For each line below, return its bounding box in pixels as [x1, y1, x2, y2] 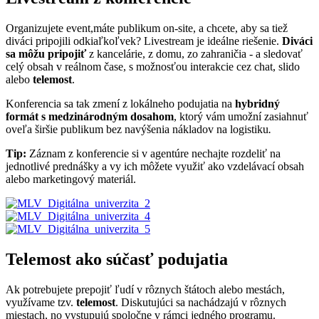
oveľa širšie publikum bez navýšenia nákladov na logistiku [6, 123, 268, 136]
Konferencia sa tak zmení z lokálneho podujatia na [6, 98, 235, 110]
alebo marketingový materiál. [6, 173, 136, 186]
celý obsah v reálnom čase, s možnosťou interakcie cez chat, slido [6, 61, 300, 73]
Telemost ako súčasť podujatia [6, 249, 228, 268]
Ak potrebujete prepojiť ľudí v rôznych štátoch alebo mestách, [6, 283, 285, 296]
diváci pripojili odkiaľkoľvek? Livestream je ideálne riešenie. [6, 35, 282, 48]
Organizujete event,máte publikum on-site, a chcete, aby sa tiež [6, 22, 288, 35]
